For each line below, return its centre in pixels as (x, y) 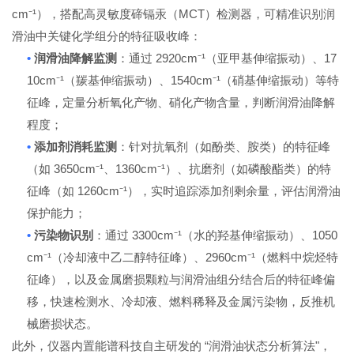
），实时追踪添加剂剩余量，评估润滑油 (234, 191)
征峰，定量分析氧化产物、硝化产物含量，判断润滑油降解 (181, 102)
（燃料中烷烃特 (297, 257)
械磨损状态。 (63, 324)
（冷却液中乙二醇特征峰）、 (129, 257)
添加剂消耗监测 (76, 147)
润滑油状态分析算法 (262, 346)
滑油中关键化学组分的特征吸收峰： (107, 36)
